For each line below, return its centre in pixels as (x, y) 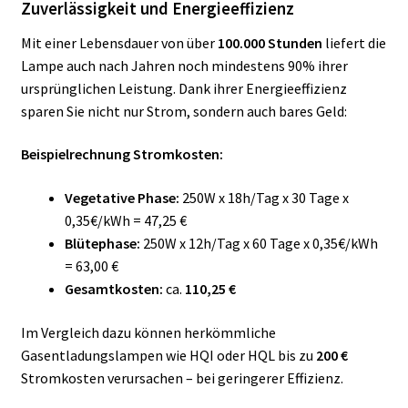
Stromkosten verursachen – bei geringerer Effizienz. (182, 377)
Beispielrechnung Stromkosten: (122, 154)
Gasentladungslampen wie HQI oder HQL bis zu (168, 355)
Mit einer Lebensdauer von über (119, 42)
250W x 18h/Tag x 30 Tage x (264, 197)
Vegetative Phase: (122, 197)
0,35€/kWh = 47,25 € (125, 220)
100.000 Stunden (270, 42)
